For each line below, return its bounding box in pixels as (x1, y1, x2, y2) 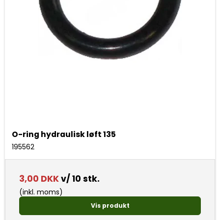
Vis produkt (90, 201, 130, 210)
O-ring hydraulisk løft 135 (12, 129, 116, 140)
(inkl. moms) (19, 187, 63, 197)
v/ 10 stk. (59, 173, 100, 185)
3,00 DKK (19, 173, 59, 185)
